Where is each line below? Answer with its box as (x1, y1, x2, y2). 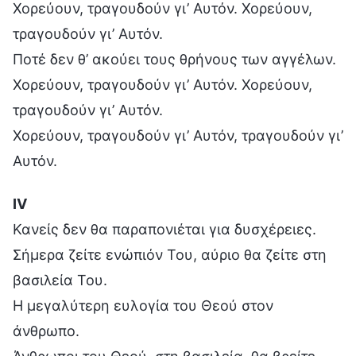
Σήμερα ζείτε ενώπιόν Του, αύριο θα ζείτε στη (13, 246, 327, 263)
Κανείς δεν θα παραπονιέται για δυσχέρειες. (13, 220, 316, 238)
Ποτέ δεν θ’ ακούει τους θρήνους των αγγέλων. (13, 50, 336, 68)
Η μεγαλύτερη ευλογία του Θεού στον (13, 296, 273, 314)
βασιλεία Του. (13, 271, 107, 288)
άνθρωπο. (13, 322, 79, 339)
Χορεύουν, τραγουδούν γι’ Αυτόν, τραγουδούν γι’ (13, 126, 343, 144)
